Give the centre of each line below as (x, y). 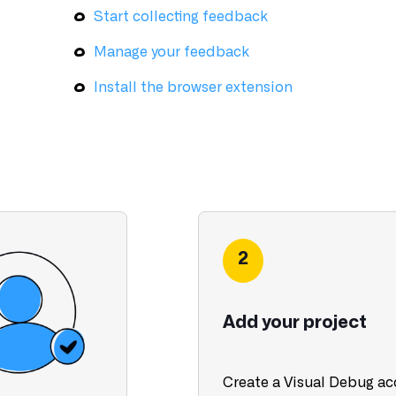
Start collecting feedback (180, 17)
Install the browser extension (193, 88)
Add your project (295, 323)
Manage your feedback (171, 52)
